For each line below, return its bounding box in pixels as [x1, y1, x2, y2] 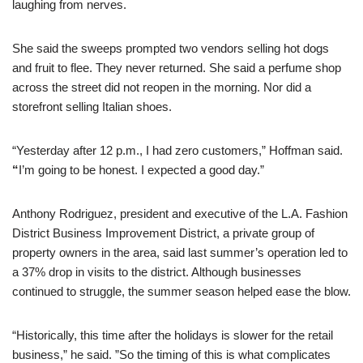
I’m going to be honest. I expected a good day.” [19, 162, 264, 177]
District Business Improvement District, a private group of [12, 225, 314, 240]
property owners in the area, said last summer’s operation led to [12, 245, 348, 259]
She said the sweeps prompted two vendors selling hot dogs [12, 41, 329, 55]
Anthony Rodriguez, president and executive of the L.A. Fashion [12, 206, 348, 220]
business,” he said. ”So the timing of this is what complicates [12, 347, 331, 361]
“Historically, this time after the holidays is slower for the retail [12, 327, 333, 342]
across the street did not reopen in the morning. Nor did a [12, 79, 311, 94]
